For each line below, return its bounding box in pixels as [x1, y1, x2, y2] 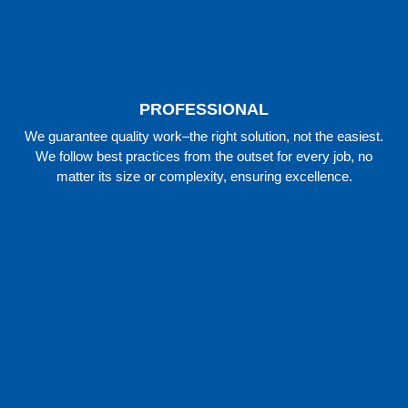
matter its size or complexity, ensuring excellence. [56, 168, 352, 185]
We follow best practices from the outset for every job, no [36, 148, 372, 165]
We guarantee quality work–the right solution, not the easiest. [25, 128, 383, 145]
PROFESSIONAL [139, 100, 269, 119]
